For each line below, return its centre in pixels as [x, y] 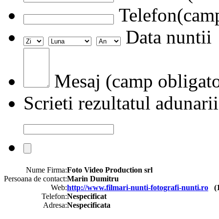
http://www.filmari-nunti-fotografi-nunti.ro [138, 187]
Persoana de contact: [35, 178]
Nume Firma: [46, 170]
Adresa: [55, 205]
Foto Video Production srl [110, 170]
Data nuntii [166, 37]
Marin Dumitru [93, 178]
